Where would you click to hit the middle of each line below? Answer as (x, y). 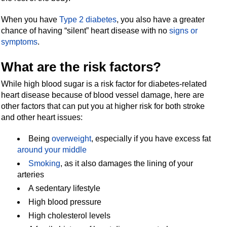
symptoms (20, 42)
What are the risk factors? (81, 67)
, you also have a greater (161, 19)
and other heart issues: (42, 117)
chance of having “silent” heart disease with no (85, 30)
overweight (72, 138)
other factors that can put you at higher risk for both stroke (103, 106)
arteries (31, 174)
